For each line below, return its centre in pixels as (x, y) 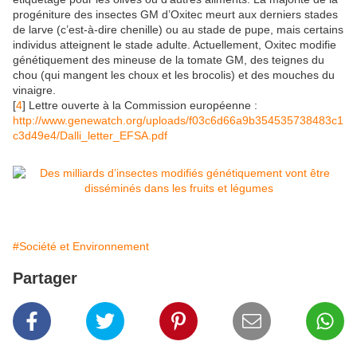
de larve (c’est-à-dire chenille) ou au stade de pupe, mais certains (178, 30)
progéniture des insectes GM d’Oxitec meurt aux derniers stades (175, 15)
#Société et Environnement (81, 247)
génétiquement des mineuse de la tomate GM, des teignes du (169, 60)
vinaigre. (34, 90)
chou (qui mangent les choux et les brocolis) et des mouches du (174, 75)
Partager (45, 279)
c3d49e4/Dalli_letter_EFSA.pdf (90, 136)
